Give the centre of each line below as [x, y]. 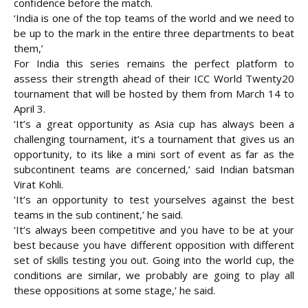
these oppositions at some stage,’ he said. [114, 290]
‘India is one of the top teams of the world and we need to [154, 18]
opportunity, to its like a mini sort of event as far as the [154, 154]
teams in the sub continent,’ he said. [98, 215]
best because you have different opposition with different [154, 245]
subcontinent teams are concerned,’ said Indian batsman [154, 169]
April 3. [30, 109]
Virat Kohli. [38, 185]
